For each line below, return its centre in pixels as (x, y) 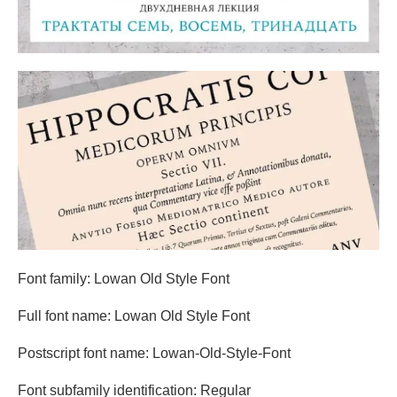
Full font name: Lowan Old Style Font (134, 316)
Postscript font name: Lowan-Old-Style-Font (154, 354)
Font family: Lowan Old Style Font (124, 279)
